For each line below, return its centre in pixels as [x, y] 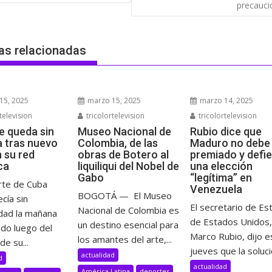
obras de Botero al [123, 155]
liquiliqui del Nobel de [128, 166]
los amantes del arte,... [124, 239]
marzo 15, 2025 [113, 100]
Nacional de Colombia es [128, 210]
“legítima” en [221, 178]
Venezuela [216, 189]
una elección [221, 166]
